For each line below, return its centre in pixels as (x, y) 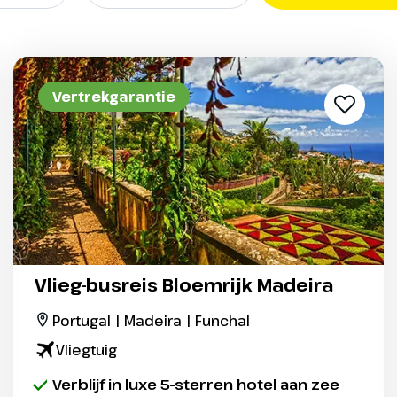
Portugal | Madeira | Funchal (151, 321)
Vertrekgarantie (114, 96)
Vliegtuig (86, 350)
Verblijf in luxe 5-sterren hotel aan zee (196, 385)
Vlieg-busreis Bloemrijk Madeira (184, 285)
